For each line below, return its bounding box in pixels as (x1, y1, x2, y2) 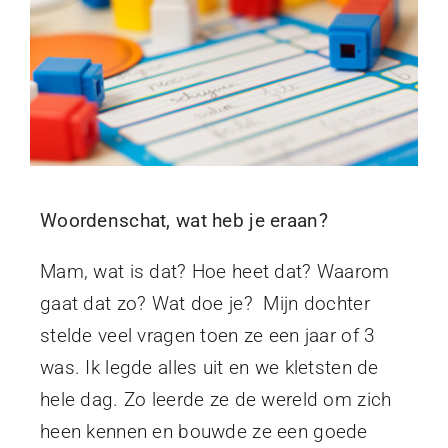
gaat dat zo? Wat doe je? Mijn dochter (39, 292, 370, 316)
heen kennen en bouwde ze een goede (39, 420, 368, 444)
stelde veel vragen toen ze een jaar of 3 (39, 324, 376, 348)
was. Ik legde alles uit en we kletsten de (39, 356, 379, 380)
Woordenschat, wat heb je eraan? (39, 209, 328, 233)
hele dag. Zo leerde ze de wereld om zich (39, 388, 392, 412)
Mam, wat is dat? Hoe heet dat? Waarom (39, 260, 390, 284)
